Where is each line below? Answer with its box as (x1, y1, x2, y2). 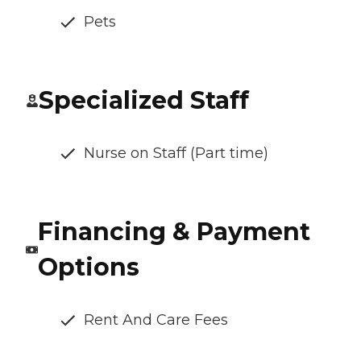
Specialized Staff (39, 85, 249, 116)
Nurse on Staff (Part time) (84, 144, 268, 163)
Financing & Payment (37, 217, 310, 247)
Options (37, 252, 139, 283)
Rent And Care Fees (84, 311, 228, 330)
